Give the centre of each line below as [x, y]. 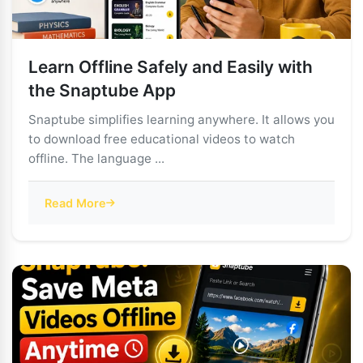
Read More [75, 203]
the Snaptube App [102, 90]
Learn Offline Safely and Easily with [171, 67]
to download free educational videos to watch [162, 139]
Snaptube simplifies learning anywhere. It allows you [181, 120]
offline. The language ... [96, 158]
